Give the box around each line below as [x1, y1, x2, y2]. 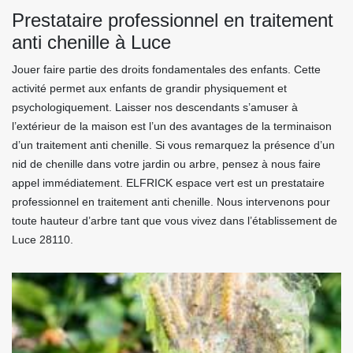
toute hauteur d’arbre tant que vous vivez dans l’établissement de [12, 214, 337, 227]
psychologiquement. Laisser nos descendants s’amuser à [12, 101, 298, 113]
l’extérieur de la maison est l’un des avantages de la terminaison [12, 120, 332, 132]
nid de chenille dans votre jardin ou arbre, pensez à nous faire [12, 158, 321, 170]
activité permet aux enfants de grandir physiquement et [12, 82, 287, 95]
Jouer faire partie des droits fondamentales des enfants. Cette [12, 63, 321, 76]
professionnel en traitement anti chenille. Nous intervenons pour [12, 195, 330, 208]
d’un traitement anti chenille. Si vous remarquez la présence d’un [12, 139, 335, 151]
